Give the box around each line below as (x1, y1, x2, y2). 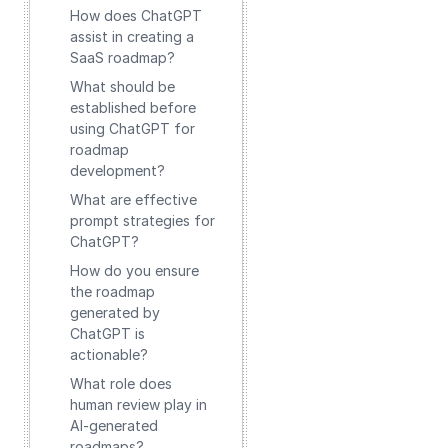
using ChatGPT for (70, 120, 195, 137)
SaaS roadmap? (70, 49, 175, 66)
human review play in (70, 396, 207, 413)
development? (70, 162, 165, 179)
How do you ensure (70, 262, 199, 279)
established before (70, 99, 196, 116)
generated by (70, 304, 160, 321)
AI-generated (70, 417, 158, 434)
